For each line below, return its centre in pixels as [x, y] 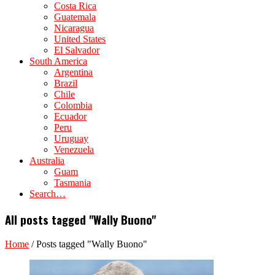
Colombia [73, 105]
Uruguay [71, 138]
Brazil [66, 83]
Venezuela [74, 149]
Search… [48, 194]
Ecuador [70, 116]
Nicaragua [74, 28]
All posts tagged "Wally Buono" [80, 219]
